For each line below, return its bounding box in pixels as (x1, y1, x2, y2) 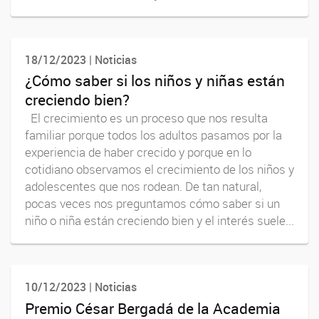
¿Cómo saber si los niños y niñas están (25, 70, 285, 91)
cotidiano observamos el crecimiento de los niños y (25, 162, 294, 178)
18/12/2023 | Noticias (25, 51, 137, 68)
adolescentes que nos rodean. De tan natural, (25, 179, 261, 195)
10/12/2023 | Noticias (25, 279, 137, 296)
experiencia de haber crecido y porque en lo (25, 145, 251, 161)
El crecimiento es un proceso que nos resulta (25, 110, 268, 127)
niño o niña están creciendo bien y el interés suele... (25, 213, 294, 229)
